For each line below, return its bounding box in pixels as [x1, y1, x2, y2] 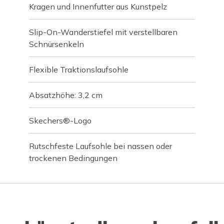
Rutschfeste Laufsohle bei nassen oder [29, 140, 172, 151]
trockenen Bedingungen [29, 152, 118, 163]
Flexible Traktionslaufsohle [29, 64, 129, 74]
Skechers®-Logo [29, 115, 92, 125]
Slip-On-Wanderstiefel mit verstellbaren [29, 26, 178, 37]
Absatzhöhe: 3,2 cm [29, 89, 103, 100]
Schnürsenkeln [29, 38, 84, 49]
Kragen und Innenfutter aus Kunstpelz [29, 1, 167, 11]
